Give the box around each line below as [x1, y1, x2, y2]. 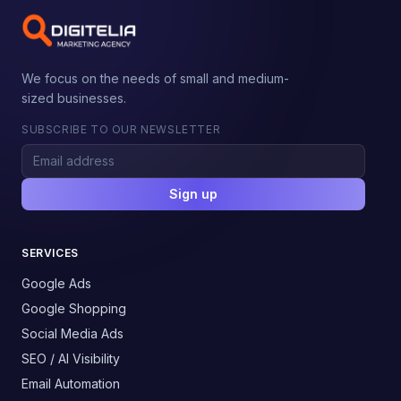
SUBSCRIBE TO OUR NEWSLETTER [21, 123, 221, 136]
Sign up [169, 186, 218, 201]
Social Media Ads [21, 326, 124, 341]
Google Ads [21, 276, 91, 291]
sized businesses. [21, 90, 126, 106]
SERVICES [21, 246, 79, 260]
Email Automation [21, 376, 120, 391]
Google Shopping [21, 301, 126, 316]
